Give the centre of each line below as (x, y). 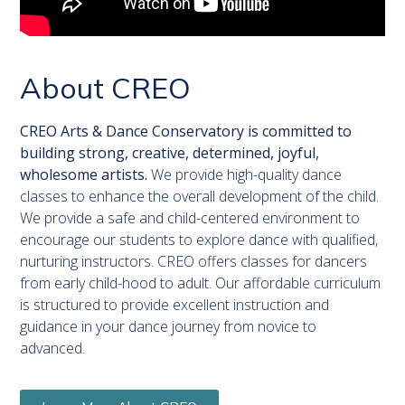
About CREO (106, 87)
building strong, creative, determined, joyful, (170, 152)
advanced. (53, 348)
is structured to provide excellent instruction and (175, 304)
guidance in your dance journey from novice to (169, 326)
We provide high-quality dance (247, 174)
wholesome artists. (86, 174)
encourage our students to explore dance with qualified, (199, 239)
